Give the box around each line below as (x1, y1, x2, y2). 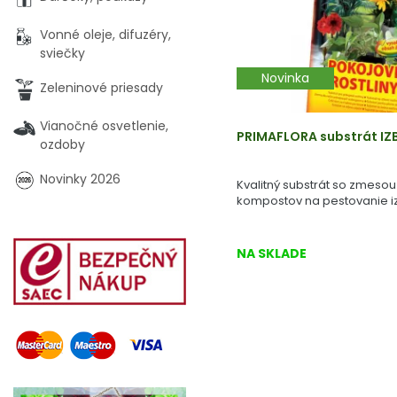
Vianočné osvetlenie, (40, 117, 168, 135)
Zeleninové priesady (40, 79, 163, 97)
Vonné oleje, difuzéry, (40, 26, 171, 43)
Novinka (261, 69, 309, 87)
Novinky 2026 (40, 170, 121, 188)
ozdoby (40, 136, 85, 153)
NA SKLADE (237, 245, 307, 262)
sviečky (40, 44, 85, 62)
